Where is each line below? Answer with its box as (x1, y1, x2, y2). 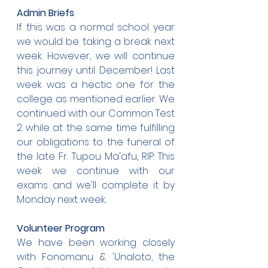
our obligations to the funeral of (17, 135, 175, 149)
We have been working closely (17, 236, 175, 249)
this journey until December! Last (17, 63, 175, 77)
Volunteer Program (17, 221, 105, 235)
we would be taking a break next (17, 35, 175, 48)
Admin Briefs (17, 6, 74, 20)
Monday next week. (17, 193, 106, 206)
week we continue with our (17, 164, 175, 178)
